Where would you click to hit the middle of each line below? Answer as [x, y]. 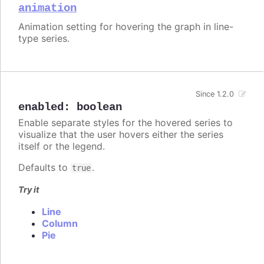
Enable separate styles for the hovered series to [126, 122]
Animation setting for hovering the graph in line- [126, 26]
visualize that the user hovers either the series [121, 134]
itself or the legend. [62, 146]
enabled [41, 107]
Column [60, 223]
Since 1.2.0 [215, 94]
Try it [29, 189]
